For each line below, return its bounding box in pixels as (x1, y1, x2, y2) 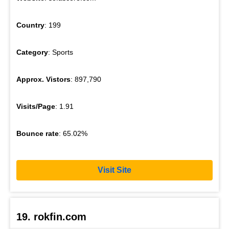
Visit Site (98, 166, 131, 175)
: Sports (48, 48, 73, 56)
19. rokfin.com (16, 211, 86, 223)
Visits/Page (16, 102, 55, 110)
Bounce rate (16, 129, 59, 138)
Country (16, 20, 44, 29)
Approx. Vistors (16, 75, 71, 83)
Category (16, 48, 48, 56)
